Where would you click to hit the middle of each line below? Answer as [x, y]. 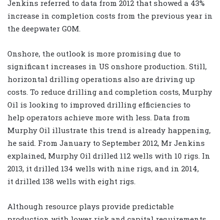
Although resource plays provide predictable [91, 206]
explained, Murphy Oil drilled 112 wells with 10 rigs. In [109, 156]
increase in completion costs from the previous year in [110, 16]
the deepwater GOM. [44, 29]
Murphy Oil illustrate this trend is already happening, [109, 130]
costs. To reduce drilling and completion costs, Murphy [110, 92]
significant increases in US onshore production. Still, [107, 67]
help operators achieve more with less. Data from [99, 118]
